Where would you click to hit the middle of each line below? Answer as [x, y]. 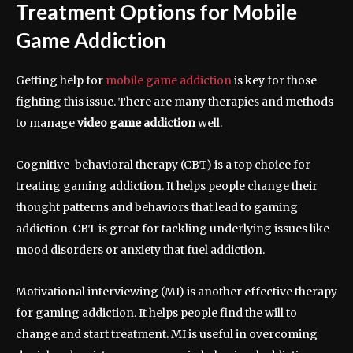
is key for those [274, 81]
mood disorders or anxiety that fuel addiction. [140, 250]
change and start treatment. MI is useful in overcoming [167, 334]
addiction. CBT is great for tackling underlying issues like [173, 229]
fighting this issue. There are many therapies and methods [175, 102]
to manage [46, 123]
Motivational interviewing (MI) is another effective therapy [176, 292]
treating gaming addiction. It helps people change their [167, 186]
